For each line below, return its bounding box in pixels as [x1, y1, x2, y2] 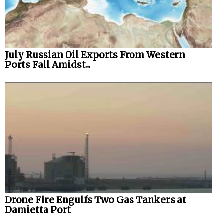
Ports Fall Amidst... [5, 59, 90, 70]
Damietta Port [5, 204, 71, 216]
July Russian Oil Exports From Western [5, 49, 185, 61]
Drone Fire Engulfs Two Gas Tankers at [5, 195, 186, 206]
